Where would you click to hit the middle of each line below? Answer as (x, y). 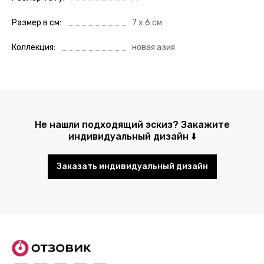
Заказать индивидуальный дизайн (132, 167)
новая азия (154, 48)
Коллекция (33, 48)
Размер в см (36, 23)
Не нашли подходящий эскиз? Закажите (132, 125)
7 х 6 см (147, 23)
